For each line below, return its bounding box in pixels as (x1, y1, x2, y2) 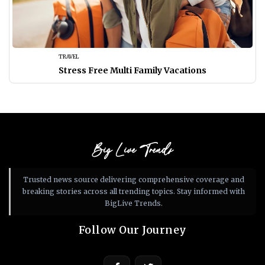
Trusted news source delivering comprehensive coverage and (22, 175, 244, 185)
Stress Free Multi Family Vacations (59, 65, 206, 76)
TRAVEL (59, 53, 79, 60)
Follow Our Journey (78, 224, 187, 237)
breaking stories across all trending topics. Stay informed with (22, 187, 245, 196)
